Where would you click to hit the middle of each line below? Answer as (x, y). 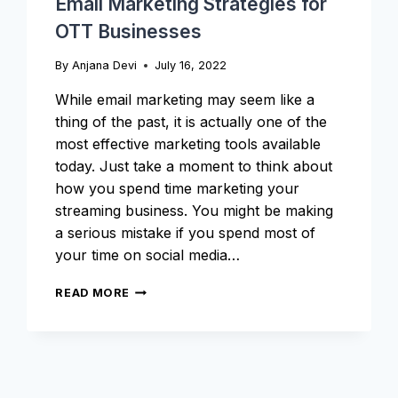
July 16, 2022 (190, 65)
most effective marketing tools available (188, 144)
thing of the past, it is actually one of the (191, 122)
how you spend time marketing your (178, 188)
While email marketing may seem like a (185, 99)
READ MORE (93, 293)
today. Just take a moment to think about (194, 166)
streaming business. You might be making (195, 211)
